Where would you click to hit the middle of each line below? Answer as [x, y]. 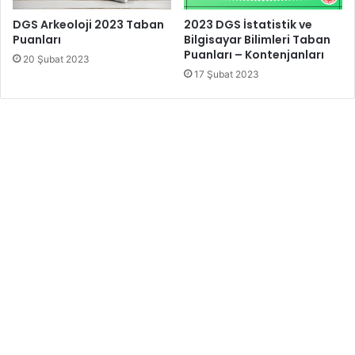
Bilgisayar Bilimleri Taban [257, 40]
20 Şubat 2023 [56, 59]
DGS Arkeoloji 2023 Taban [88, 25]
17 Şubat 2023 [227, 74]
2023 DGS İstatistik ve [248, 25]
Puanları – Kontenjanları [254, 55]
